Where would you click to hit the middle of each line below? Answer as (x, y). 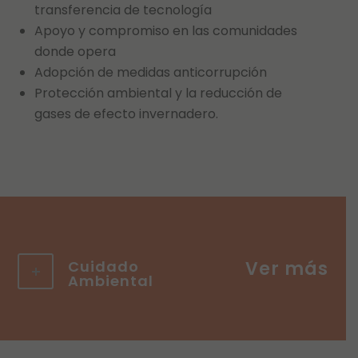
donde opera (76, 52)
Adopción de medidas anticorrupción (151, 72)
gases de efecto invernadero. (127, 114)
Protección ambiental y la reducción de (159, 93)
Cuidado (103, 267)
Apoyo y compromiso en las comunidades (166, 31)
